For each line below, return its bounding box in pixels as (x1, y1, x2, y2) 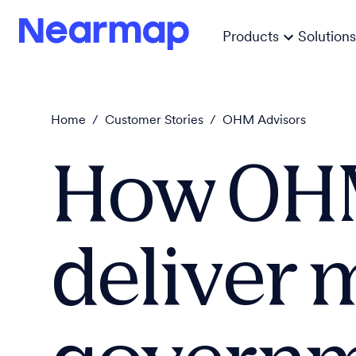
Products (222, 29, 279, 45)
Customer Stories (105, 114, 203, 127)
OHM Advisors (222, 114, 306, 127)
